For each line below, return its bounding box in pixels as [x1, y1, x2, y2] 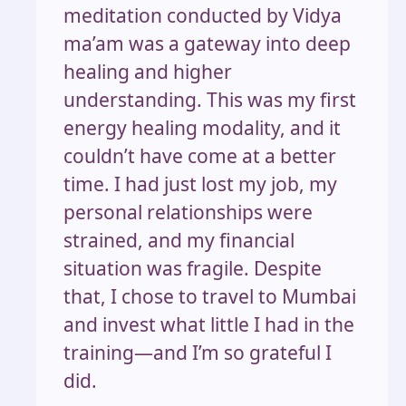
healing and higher [63, 58, 232, 84]
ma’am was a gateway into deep [63, 30, 351, 56]
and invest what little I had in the [63, 311, 354, 337]
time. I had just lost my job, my [63, 170, 337, 197]
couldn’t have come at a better [63, 142, 336, 169]
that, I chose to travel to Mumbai [63, 283, 356, 309]
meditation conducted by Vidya [63, 2, 342, 28]
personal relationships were [63, 198, 313, 225]
